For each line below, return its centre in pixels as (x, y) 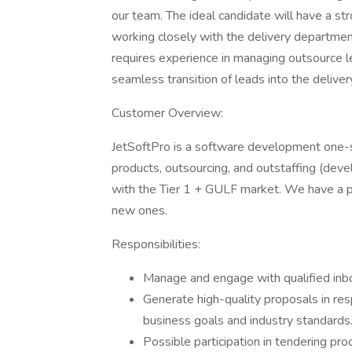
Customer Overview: (167, 113)
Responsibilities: (156, 244)
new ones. (139, 211)
